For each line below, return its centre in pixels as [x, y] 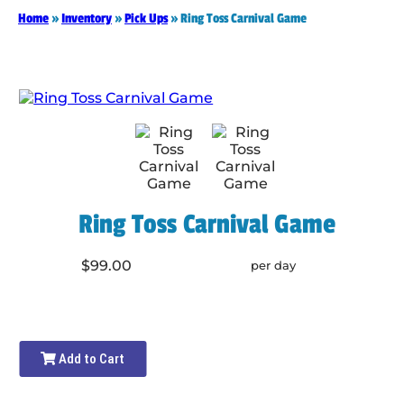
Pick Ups [146, 19]
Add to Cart [91, 359]
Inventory [87, 19]
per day [273, 266]
